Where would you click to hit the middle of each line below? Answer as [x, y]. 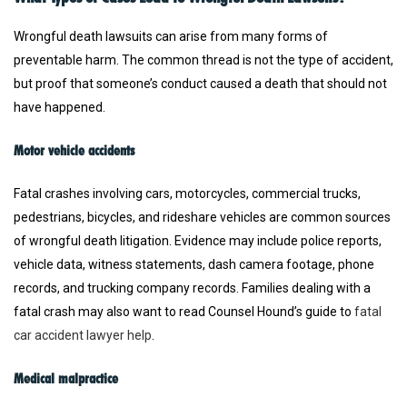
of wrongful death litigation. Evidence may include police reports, [198, 241]
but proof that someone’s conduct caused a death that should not [200, 84]
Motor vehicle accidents [74, 151]
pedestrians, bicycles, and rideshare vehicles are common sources [202, 218]
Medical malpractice [66, 379]
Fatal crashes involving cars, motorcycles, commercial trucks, [187, 194]
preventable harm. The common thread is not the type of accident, [203, 60]
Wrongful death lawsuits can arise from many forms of [171, 37]
